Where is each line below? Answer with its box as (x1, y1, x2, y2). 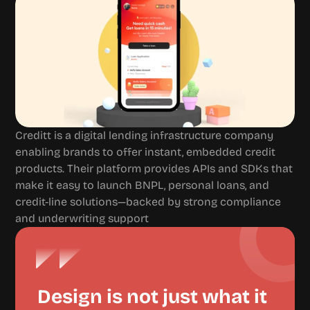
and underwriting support (15, 212, 149, 225)
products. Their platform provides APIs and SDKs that (15, 162, 293, 175)
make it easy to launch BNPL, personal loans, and (15, 179, 270, 192)
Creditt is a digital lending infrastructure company (15, 129, 274, 142)
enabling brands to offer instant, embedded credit (15, 145, 276, 158)
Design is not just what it (37, 285, 268, 309)
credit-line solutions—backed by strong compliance (15, 195, 282, 208)
